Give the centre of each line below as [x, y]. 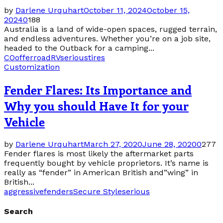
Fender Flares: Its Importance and [98, 90]
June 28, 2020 [169, 144]
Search [18, 212]
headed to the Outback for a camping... [79, 48]
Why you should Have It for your [96, 106]
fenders [58, 191]
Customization [32, 67]
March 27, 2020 [113, 144]
